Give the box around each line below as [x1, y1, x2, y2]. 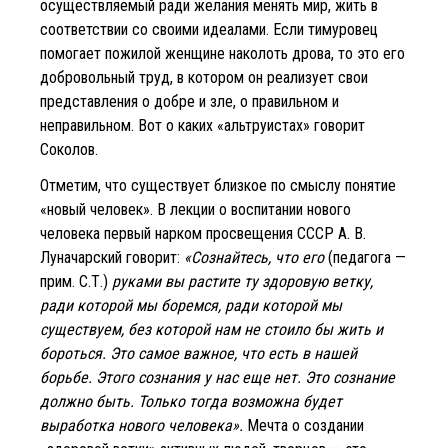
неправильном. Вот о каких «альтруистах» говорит [40, 115, 365, 135]
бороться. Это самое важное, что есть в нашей [40, 343, 357, 363]
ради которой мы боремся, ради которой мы [40, 295, 342, 315]
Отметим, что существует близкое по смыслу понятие [40, 175, 396, 195]
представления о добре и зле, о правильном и [40, 91, 339, 111]
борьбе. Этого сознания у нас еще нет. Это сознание [40, 367, 395, 387]
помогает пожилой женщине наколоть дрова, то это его [40, 43, 405, 63]
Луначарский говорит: [40, 247, 184, 267]
